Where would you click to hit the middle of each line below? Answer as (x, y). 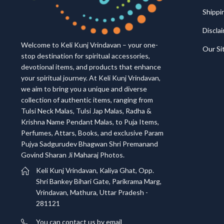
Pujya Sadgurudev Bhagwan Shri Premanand (89, 143)
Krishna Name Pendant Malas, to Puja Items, (90, 121)
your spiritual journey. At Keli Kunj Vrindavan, (90, 77)
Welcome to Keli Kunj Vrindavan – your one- (89, 44)
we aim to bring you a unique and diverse (84, 88)
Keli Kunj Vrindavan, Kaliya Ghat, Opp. (95, 170)
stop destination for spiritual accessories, (85, 55)
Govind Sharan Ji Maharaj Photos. (72, 154)
